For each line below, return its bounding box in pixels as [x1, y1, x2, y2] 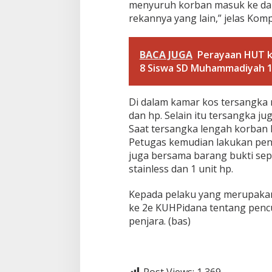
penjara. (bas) [128, 214, 191, 228]
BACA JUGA [139, 47, 192, 61]
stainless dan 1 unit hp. [128, 161, 233, 175]
